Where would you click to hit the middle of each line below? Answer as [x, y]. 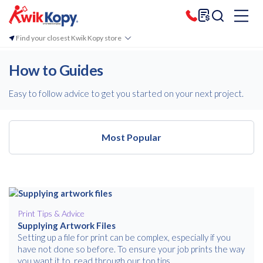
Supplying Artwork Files [67, 225]
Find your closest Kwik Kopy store [69, 38]
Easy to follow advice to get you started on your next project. [126, 93]
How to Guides [56, 70]
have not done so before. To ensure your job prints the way [131, 249]
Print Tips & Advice [51, 213]
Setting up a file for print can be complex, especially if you [124, 237]
